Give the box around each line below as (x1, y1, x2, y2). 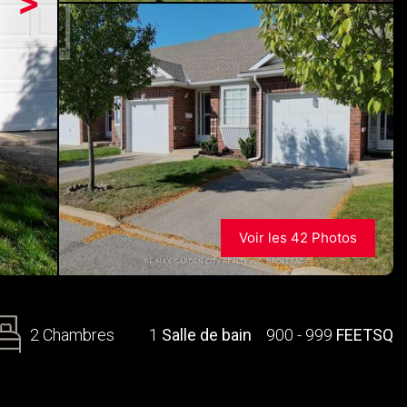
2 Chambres (29, 324, 114, 344)
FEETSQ (336, 324, 393, 344)
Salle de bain (162, 324, 252, 344)
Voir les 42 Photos (239, 229, 357, 246)
